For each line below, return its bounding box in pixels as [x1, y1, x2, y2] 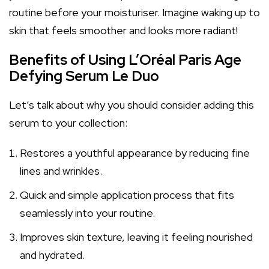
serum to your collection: [9, 116, 127, 130]
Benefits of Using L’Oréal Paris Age [9, 50, 241, 69]
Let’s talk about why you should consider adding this [9, 98, 254, 112]
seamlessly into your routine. [20, 206, 155, 220]
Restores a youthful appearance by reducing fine [20, 146, 250, 160]
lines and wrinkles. [20, 164, 102, 178]
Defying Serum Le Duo [9, 67, 159, 85]
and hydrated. [20, 248, 85, 262]
